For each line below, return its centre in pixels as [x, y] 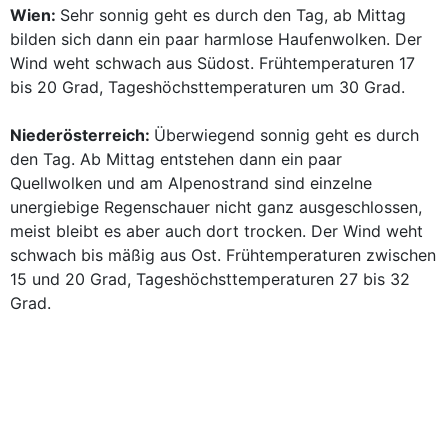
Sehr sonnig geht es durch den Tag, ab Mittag [233, 15]
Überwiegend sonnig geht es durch [286, 135]
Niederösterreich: [82, 135]
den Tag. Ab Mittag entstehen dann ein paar [176, 159]
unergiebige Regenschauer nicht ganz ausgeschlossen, [216, 207]
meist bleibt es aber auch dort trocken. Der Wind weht [216, 231]
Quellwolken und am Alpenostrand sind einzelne [191, 183]
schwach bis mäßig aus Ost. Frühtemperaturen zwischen [223, 255]
